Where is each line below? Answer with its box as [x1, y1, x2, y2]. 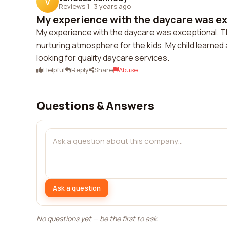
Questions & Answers [36, 98, 154, 113]
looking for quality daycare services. [36, 52, 169, 63]
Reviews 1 [59, 1, 89, 11]
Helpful [43, 65, 65, 74]
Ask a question [53, 183, 101, 193]
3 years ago [94, 1, 131, 11]
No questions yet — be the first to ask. [36, 214, 159, 223]
